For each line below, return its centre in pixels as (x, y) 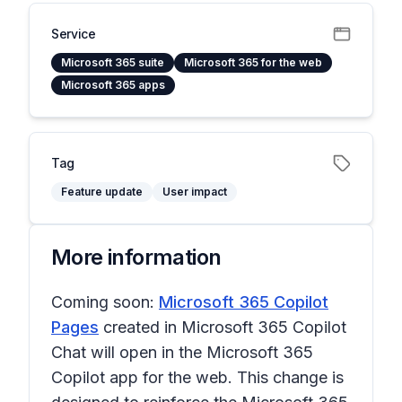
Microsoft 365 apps (113, 85)
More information (136, 257)
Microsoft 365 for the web (253, 62)
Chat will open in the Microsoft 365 (182, 352)
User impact (195, 192)
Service (74, 34)
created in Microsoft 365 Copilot (223, 327)
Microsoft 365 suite (113, 62)
